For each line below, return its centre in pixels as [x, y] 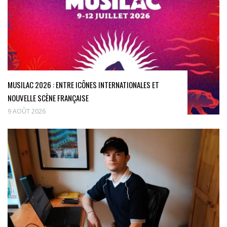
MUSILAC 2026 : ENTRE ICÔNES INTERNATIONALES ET [83, 85]
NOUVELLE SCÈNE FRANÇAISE [48, 98]
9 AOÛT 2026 [27, 111]
